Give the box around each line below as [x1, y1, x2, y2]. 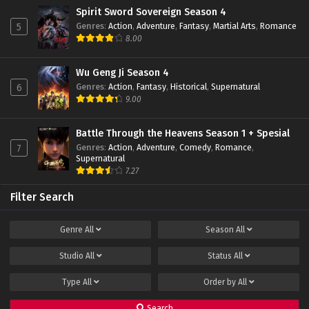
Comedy [179, 141, 211, 152]
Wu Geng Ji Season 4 [76, 66, 169, 79]
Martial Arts [213, 20, 256, 31]
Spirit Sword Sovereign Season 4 [76, 6, 226, 18]
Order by [203, 277, 238, 287]
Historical [170, 81, 207, 92]
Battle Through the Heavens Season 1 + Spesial [76, 127, 290, 139]
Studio [59, 250, 86, 261]
